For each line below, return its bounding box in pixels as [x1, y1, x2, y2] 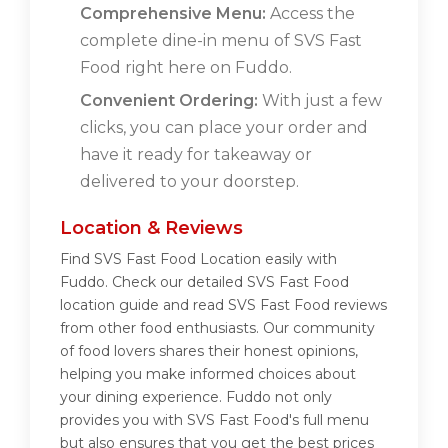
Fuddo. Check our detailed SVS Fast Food [60, 273, 349, 292]
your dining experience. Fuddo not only [60, 388, 332, 407]
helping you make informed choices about [60, 365, 356, 384]
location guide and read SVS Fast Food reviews [60, 296, 387, 315]
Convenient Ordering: [80, 91, 258, 111]
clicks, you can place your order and [80, 118, 368, 138]
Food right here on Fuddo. [80, 58, 292, 78]
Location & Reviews [60, 217, 243, 240]
